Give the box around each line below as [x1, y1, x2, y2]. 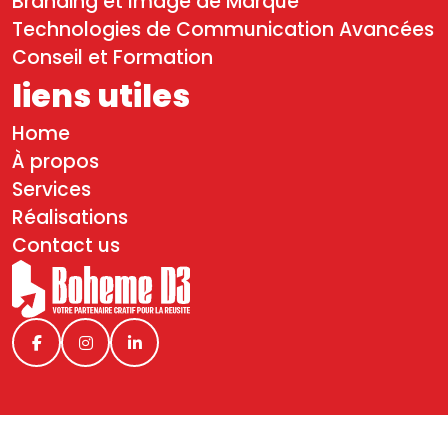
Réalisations [12, 204, 128, 231]
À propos [12, 148, 99, 175]
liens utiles [12, 73, 190, 118]
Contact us [12, 232, 120, 259]
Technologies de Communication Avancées [12, 16, 434, 43]
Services [12, 176, 91, 203]
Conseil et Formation [12, 44, 213, 71]
